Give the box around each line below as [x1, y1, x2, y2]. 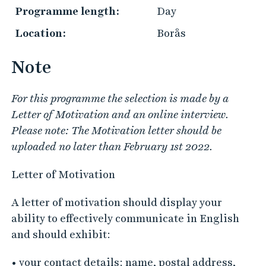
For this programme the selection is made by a [11, 92, 229, 104]
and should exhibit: [11, 228, 110, 240]
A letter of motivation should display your [11, 196, 222, 208]
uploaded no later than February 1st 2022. [11, 140, 213, 153]
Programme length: [15, 5, 119, 17]
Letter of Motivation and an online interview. [11, 108, 229, 121]
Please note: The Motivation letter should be [11, 124, 221, 137]
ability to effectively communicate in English [11, 212, 239, 224]
